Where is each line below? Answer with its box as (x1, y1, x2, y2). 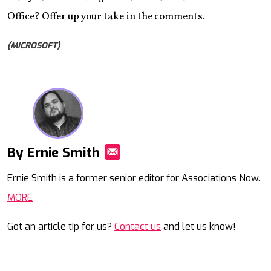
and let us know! (161, 220, 236, 233)
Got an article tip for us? (7, 220, 114, 233)
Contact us (114, 220, 161, 233)
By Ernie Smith (7, 143, 100, 162)
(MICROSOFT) (7, 40, 60, 52)
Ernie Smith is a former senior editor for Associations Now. (7, 171, 260, 184)
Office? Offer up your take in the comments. (7, 10, 205, 24)
